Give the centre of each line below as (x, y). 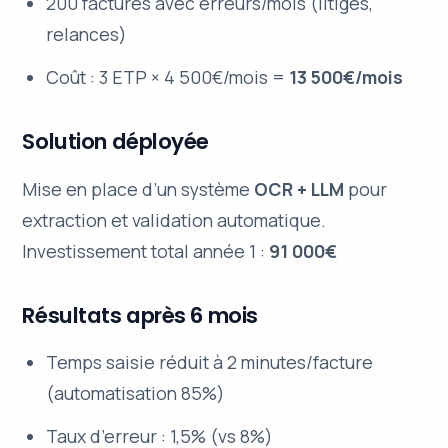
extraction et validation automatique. (174, 219)
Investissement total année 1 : (146, 250)
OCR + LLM (299, 188)
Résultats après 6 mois (140, 315)
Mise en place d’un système (138, 188)
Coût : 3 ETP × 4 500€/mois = (168, 77)
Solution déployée (116, 142)
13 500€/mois (346, 77)
